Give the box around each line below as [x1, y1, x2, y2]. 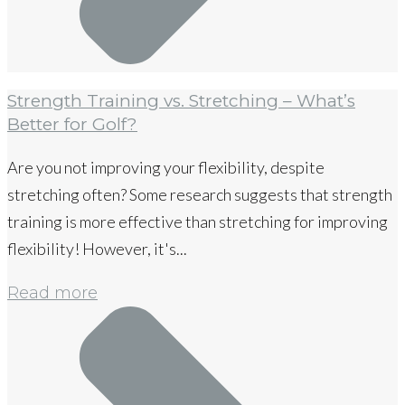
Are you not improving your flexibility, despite [7, 157, 325, 178]
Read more [7, 283, 98, 304]
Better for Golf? [7, 114, 137, 136]
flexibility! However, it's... [7, 239, 187, 259]
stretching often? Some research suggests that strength [7, 184, 392, 205]
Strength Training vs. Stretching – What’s [7, 90, 355, 112]
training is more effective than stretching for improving [7, 212, 388, 232]
